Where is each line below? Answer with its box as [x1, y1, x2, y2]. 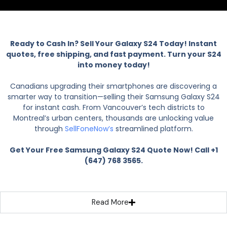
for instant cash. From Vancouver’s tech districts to [22, 102, 205, 112]
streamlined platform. [113, 123, 193, 134]
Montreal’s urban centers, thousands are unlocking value [13, 112, 214, 123]
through [34, 123, 65, 134]
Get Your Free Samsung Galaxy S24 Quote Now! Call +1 [9, 144, 218, 155]
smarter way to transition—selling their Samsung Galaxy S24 [7, 91, 220, 102]
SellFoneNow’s [64, 123, 113, 134]
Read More [91, 197, 129, 207]
